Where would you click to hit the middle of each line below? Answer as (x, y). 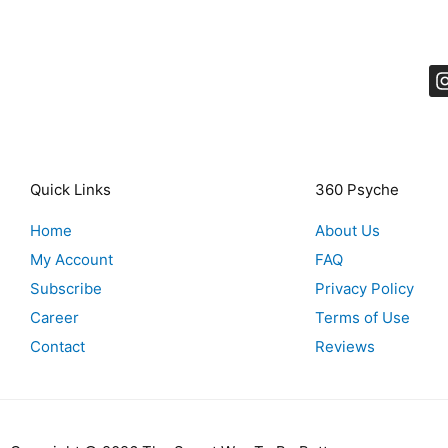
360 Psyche (357, 190)
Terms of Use (362, 318)
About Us (347, 231)
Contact (57, 347)
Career (54, 318)
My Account (71, 260)
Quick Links (70, 190)
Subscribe (66, 289)
